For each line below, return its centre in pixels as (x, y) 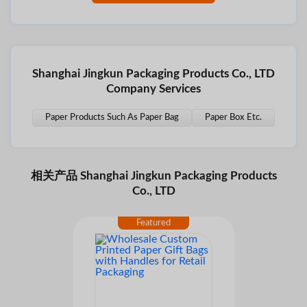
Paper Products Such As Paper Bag (112, 118)
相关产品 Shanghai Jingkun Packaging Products (153, 176)
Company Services (153, 89)
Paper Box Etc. (233, 118)
